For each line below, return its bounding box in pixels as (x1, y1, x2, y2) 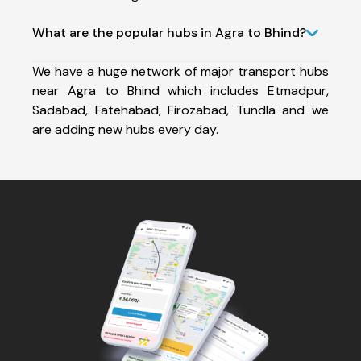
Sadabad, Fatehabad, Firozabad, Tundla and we (32, 101, 329, 118)
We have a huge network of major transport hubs (32, 62, 329, 80)
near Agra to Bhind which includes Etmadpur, (32, 81, 329, 99)
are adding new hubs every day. (32, 120, 218, 138)
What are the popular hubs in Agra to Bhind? (32, 23, 306, 41)
